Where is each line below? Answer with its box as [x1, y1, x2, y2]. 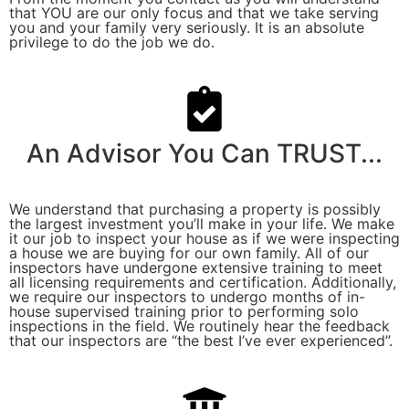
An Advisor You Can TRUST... [26, 138, 383, 170]
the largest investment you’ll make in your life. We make [9, 215, 394, 234]
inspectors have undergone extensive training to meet [9, 258, 383, 278]
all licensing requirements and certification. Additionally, [9, 273, 396, 292]
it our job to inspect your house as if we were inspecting [9, 229, 400, 248]
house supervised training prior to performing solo [9, 302, 359, 321]
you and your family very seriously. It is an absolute [9, 18, 364, 37]
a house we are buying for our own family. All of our [9, 244, 369, 263]
